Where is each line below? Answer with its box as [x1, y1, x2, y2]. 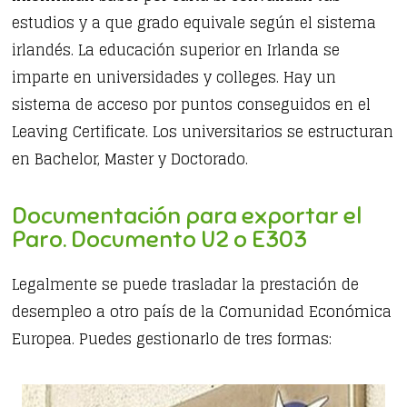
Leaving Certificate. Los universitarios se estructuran [12, 119, 394, 145]
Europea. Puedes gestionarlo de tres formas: [12, 326, 333, 352]
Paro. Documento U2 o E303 [12, 224, 308, 255]
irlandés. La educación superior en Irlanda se [12, 37, 341, 64]
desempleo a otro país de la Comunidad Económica [12, 299, 392, 325]
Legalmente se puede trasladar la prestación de [12, 272, 360, 298]
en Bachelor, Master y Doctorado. [12, 146, 249, 173]
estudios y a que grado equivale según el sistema [12, 10, 377, 36]
